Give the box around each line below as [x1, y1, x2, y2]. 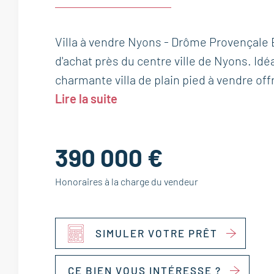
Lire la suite [55, 91, 117, 106]
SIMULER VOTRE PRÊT [95, 227, 218, 239]
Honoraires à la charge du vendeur [55, 176, 198, 187]
